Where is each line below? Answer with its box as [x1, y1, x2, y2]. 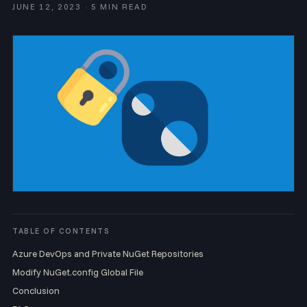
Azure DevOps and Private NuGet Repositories [12, 247, 204, 260]
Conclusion [12, 284, 60, 297]
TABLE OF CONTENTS [12, 226, 110, 236]
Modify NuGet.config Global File [12, 266, 143, 278]
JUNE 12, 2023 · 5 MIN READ [12, 1, 147, 12]
